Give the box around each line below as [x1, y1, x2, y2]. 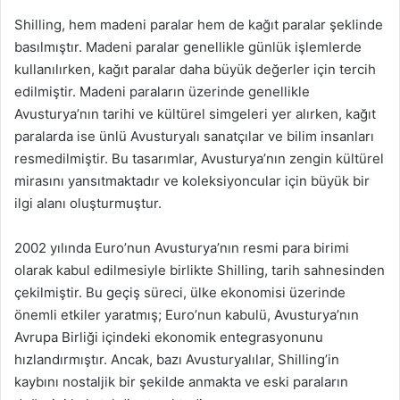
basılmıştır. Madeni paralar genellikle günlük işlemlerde [14, 37, 362, 55]
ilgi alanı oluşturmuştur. [14, 194, 162, 212]
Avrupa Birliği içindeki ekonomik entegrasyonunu [14, 328, 323, 346]
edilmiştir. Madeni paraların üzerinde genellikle [14, 82, 310, 100]
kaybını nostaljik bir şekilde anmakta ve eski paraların [14, 372, 348, 390]
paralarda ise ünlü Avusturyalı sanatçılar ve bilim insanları [14, 127, 374, 145]
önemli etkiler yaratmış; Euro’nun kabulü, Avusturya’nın [14, 305, 359, 323]
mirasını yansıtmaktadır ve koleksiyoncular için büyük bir [14, 171, 370, 189]
